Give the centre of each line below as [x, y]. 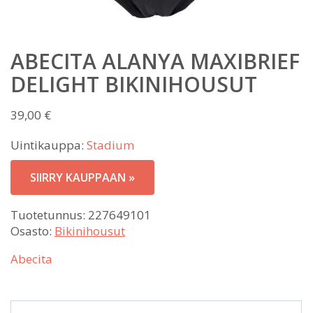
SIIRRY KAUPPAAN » [82, 177]
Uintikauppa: [49, 145]
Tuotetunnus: [49, 214]
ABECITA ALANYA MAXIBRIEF [155, 61]
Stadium [110, 145]
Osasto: [32, 231]
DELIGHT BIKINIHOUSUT [134, 84]
